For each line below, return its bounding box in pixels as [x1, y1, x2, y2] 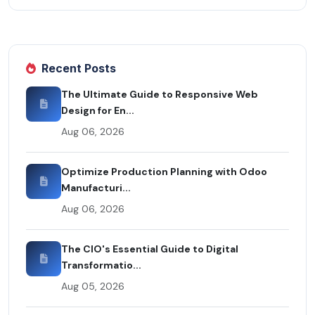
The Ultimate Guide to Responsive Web [61, 88, 258, 101]
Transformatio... [61, 259, 141, 272]
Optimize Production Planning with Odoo [61, 165, 267, 179]
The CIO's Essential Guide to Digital [61, 243, 238, 256]
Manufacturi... [61, 181, 131, 195]
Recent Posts [41, 61, 116, 76]
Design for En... [61, 104, 134, 117]
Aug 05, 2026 [61, 280, 124, 293]
